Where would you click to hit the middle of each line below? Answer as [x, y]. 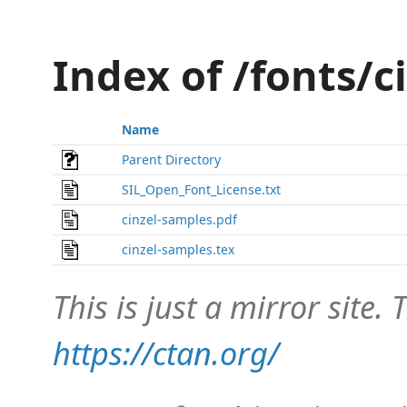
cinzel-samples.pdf [179, 219]
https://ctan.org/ [166, 353]
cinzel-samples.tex [178, 249]
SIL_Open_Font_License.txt [201, 189]
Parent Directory [171, 159]
